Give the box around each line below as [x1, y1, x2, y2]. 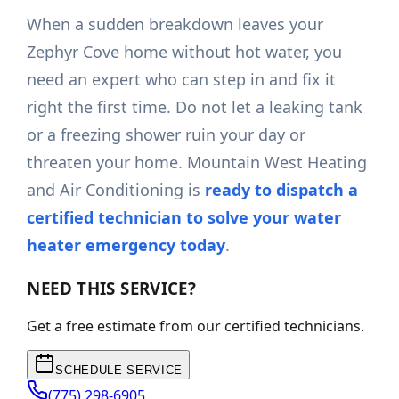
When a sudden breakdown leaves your [27, 13, 324, 36]
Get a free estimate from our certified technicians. [27, 316, 365, 337]
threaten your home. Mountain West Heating [27, 151, 368, 174]
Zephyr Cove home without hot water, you [27, 41, 343, 63]
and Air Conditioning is [27, 179, 206, 201]
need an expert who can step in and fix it [27, 69, 337, 91]
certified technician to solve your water [27, 207, 342, 229]
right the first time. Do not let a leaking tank [27, 96, 363, 118]
